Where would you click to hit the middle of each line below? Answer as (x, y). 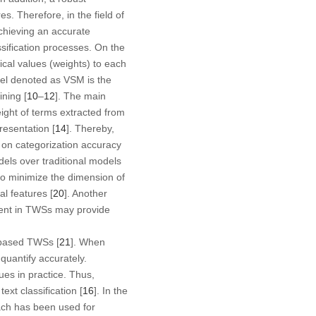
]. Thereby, (90, 128)
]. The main (80, 96)
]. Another (85, 193)
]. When (87, 242)
